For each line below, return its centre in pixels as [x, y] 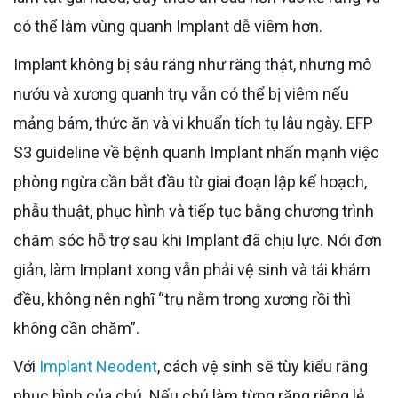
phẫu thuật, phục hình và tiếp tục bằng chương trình [194, 211]
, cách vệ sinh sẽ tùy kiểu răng [263, 366]
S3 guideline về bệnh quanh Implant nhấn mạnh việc [196, 152]
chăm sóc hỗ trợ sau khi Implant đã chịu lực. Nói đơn [198, 240]
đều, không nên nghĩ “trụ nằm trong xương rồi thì [182, 298]
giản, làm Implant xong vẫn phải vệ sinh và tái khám [192, 269]
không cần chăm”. [76, 328]
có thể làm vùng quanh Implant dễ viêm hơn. [168, 26]
